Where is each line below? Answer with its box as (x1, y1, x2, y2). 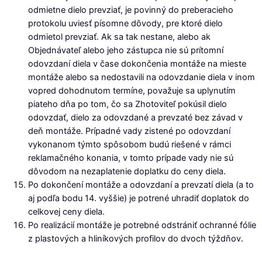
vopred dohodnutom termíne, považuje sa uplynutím (28, 85, 236, 96)
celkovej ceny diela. (28, 206, 105, 217)
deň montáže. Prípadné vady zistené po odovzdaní (28, 125, 230, 136)
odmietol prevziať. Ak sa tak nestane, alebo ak (28, 31, 211, 42)
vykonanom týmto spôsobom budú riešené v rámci (28, 139, 231, 150)
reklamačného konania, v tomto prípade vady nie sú (28, 152, 233, 163)
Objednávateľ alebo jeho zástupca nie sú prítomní (28, 44, 223, 56)
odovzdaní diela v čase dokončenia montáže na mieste (28, 58, 246, 69)
